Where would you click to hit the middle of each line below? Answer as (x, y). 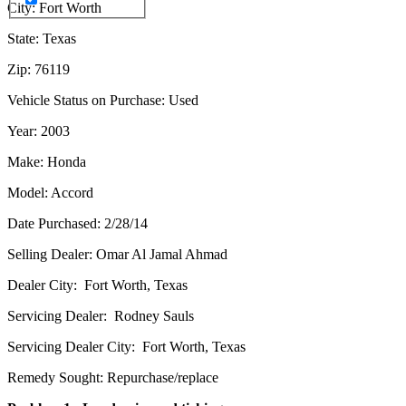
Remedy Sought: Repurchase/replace (113, 377)
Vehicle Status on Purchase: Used (103, 100)
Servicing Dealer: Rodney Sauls (101, 315)
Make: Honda (47, 161)
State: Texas (42, 38)
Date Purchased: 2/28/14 (77, 223)
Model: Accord (50, 192)
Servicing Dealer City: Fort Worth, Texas (126, 346)
